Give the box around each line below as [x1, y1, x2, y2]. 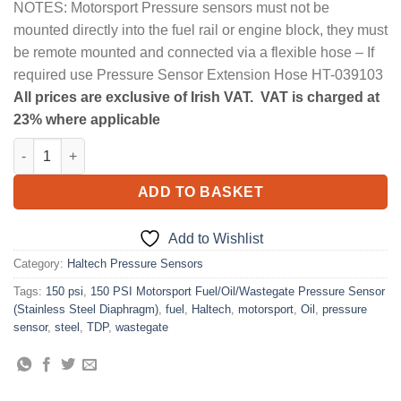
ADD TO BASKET [137, 183, 264, 200]
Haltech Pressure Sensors [67, 257, 203, 271]
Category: [13, 257, 67, 271]
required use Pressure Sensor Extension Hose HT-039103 [13, 67, 383, 83]
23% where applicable [13, 112, 160, 128]
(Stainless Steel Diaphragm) [13, 303, 158, 317]
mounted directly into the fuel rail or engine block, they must [13, 22, 388, 38]
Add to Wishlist [167, 231, 263, 247]
